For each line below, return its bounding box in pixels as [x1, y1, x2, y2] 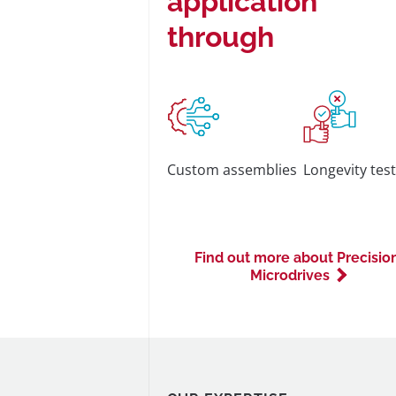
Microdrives [249, 267, 330, 284]
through [166, 20, 274, 53]
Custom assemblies [166, 160, 297, 179]
